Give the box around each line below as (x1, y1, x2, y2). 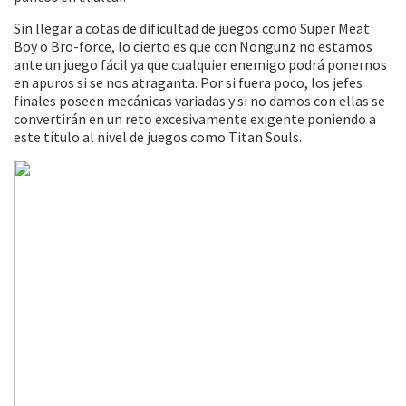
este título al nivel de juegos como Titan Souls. (14, 128, 302, 146)
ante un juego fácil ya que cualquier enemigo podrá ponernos (14, 55, 387, 73)
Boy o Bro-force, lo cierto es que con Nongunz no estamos (14, 37, 372, 55)
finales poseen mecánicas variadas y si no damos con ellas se (14, 92, 385, 110)
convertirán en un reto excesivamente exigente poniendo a (14, 110, 376, 128)
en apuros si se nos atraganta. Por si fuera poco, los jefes (14, 73, 362, 92)
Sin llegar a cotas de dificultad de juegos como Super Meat (14, 19, 370, 37)
